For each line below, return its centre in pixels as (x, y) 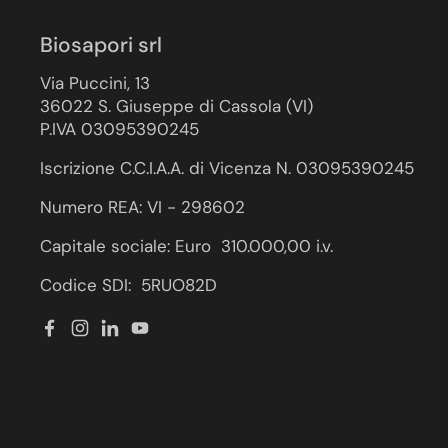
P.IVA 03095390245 (119, 129)
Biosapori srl (101, 45)
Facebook (88, 338)
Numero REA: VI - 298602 (142, 207)
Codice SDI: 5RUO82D (128, 285)
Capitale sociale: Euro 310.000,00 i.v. (186, 246)
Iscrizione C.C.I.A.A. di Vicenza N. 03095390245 (227, 168)
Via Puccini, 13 (95, 83)
